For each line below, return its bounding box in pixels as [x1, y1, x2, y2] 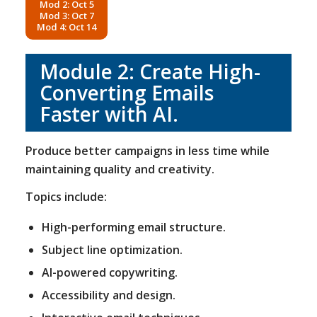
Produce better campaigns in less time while [25, 142, 270, 158]
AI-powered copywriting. [41, 264, 178, 280]
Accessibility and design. [41, 287, 175, 303]
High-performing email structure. [41, 219, 226, 235]
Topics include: [25, 189, 107, 205]
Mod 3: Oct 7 [39, 9, 94, 23]
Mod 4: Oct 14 [37, 21, 97, 34]
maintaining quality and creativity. [25, 161, 214, 177]
